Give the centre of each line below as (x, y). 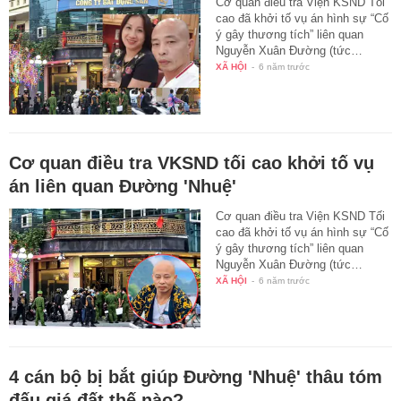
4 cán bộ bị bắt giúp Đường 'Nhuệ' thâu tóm (196, 376)
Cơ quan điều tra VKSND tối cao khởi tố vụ (192, 162)
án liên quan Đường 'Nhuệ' (123, 186)
